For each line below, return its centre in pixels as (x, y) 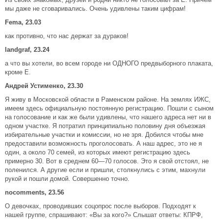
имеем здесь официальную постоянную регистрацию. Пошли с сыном (109, 108)
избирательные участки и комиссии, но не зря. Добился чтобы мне (104, 135)
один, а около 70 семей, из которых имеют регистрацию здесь (98, 152)
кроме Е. (18, 72)
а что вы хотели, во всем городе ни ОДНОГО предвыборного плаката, (109, 63)
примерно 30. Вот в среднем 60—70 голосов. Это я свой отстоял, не (107, 161)
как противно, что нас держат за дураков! (67, 36)
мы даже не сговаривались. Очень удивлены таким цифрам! (95, 9)
